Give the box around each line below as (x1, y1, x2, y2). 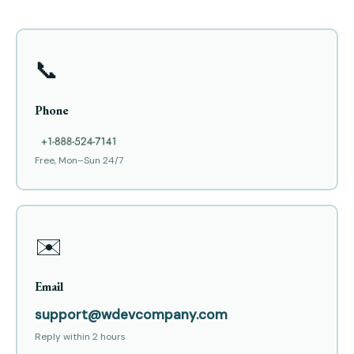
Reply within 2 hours (34, 330, 126, 344)
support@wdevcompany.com (34, 306, 228, 324)
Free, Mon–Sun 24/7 (34, 154, 123, 168)
